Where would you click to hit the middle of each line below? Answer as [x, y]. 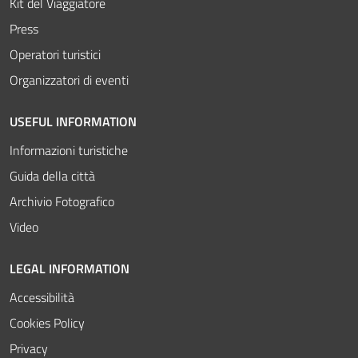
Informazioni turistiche [69, 150]
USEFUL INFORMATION [73, 121]
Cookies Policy [47, 322]
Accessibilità [42, 297]
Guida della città [52, 175]
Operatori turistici [55, 54]
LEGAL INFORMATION [70, 268]
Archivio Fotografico [62, 201]
